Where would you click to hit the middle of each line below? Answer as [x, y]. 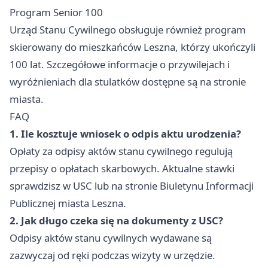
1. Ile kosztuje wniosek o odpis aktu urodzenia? [125, 134]
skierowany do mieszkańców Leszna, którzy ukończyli [133, 47]
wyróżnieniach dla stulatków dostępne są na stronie [128, 82]
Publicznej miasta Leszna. [68, 203]
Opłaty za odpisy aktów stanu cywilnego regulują [121, 151]
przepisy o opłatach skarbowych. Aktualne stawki [122, 169]
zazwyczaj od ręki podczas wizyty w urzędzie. [112, 255]
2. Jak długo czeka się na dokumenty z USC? [116, 221]
